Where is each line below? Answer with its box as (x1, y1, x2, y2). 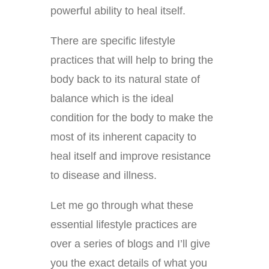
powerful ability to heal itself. (50, 4, 186, 17)
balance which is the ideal (50, 92, 174, 104)
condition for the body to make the (50, 111, 213, 124)
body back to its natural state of (50, 73, 200, 85)
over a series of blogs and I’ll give (50, 237, 210, 250)
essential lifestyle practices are (50, 218, 197, 231)
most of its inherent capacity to (50, 130, 196, 143)
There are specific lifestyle (50, 34, 175, 47)
